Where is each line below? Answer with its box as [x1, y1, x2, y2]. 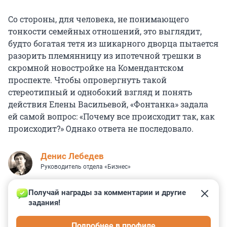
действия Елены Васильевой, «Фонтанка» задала [8, 98, 208, 109]
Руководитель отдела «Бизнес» [41, 163, 131, 170]
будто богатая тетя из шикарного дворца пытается [8, 37, 218, 49]
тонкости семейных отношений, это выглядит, [8, 25, 202, 36]
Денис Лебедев [41, 150, 104, 161]
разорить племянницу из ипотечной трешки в [8, 50, 201, 61]
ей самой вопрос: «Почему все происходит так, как [8, 110, 215, 122]
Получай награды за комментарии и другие [28, 187, 188, 197]
